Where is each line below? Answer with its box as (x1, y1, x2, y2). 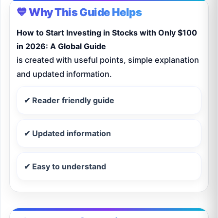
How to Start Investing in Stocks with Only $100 (17, 28, 197, 38)
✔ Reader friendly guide (24, 95, 114, 106)
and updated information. (17, 69, 112, 79)
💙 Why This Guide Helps (17, 6, 142, 19)
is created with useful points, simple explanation (17, 55, 199, 65)
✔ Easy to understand (24, 162, 106, 172)
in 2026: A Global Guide (17, 41, 106, 52)
